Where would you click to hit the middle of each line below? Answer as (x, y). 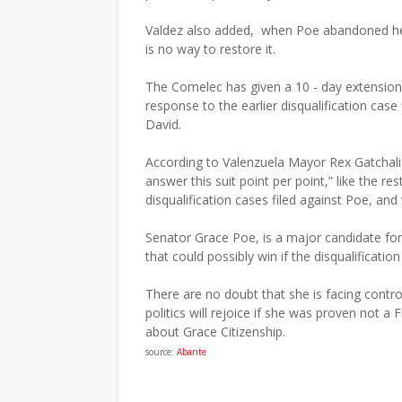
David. (163, 124)
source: (161, 352)
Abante (192, 352)
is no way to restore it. (210, 49)
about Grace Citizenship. (215, 332)
